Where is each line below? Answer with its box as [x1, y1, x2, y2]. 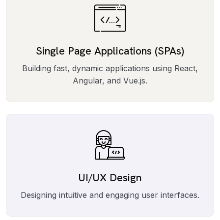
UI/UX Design [79, 170, 141, 185]
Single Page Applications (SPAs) [36, 44, 184, 58]
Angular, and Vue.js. [73, 76, 147, 85]
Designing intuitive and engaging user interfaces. [21, 190, 199, 200]
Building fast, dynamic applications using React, [22, 63, 198, 73]
